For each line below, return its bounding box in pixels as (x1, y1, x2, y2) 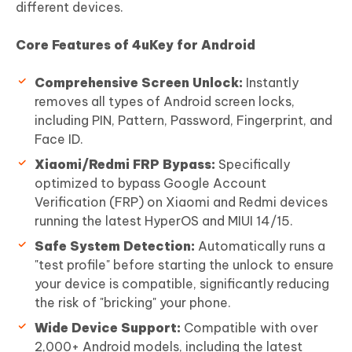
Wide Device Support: (35, 320, 181, 335)
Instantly (243, 75, 299, 90)
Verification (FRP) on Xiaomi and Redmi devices (35, 194, 328, 210)
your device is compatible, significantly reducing (35, 276, 329, 291)
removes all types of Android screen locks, (35, 93, 295, 109)
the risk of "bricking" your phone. (35, 295, 231, 310)
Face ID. (35, 131, 83, 147)
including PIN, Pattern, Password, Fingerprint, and (35, 112, 332, 128)
